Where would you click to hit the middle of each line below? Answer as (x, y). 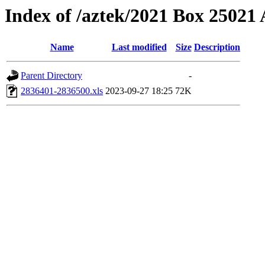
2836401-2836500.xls (62, 91)
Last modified (139, 47)
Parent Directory (51, 76)
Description (217, 47)
